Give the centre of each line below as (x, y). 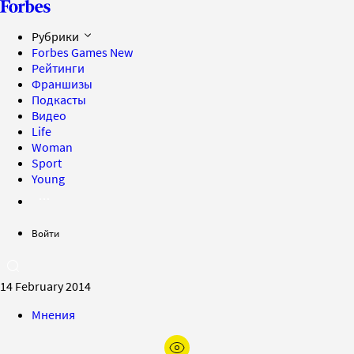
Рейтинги (58, 68)
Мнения (53, 314)
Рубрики (56, 36)
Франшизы (62, 84)
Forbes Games (71, 52)
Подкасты (59, 100)
